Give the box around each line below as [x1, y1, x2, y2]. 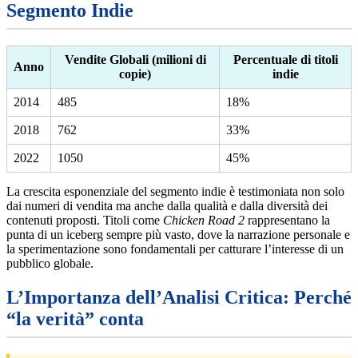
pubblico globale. [6, 257, 93, 271]
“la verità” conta [6, 308, 144, 330]
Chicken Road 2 [163, 213, 245, 228]
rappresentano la [245, 213, 330, 228]
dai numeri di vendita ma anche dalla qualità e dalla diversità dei [6, 199, 328, 213]
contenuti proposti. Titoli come [6, 213, 163, 228]
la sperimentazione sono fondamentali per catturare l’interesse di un [6, 242, 344, 257]
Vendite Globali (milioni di [64, 53, 206, 67]
